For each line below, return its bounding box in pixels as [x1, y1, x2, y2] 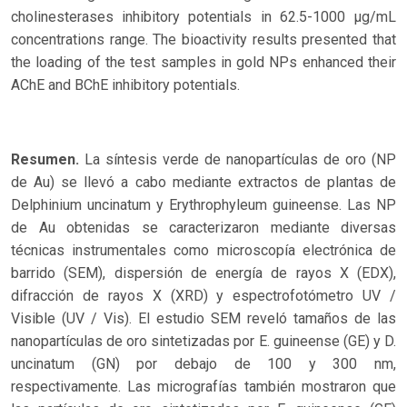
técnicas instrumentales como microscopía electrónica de [11, 241, 396, 259]
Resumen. [11, 150, 79, 168]
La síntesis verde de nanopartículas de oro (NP [79, 150, 396, 168]
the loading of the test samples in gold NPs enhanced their [11, 53, 396, 71]
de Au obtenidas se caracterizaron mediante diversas [11, 218, 396, 236]
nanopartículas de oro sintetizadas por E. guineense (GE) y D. [11, 332, 396, 350]
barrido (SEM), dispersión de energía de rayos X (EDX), [11, 263, 396, 282]
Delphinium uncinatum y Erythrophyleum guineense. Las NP [11, 195, 396, 213]
